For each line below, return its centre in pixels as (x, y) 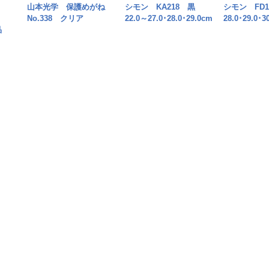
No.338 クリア (55, 18)
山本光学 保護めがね (70, 7)
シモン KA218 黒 (164, 7)
